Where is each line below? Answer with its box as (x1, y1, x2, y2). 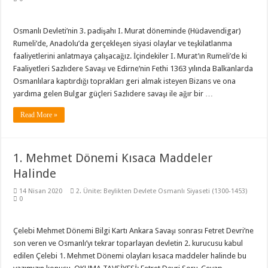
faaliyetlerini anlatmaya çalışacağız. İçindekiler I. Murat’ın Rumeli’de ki (13, 51, 248, 60)
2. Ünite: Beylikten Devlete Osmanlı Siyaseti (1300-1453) (76, 187, 248, 195)
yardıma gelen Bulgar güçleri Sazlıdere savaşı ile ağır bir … (13, 89, 214, 98)
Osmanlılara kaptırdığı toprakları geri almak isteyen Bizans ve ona (13, 77, 236, 86)
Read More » (20, 111, 58, 119)
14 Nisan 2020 (19, 187, 63, 195)
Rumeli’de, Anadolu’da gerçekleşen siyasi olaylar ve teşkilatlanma (13, 39, 233, 48)
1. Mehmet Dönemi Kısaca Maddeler (13, 151, 213, 165)
